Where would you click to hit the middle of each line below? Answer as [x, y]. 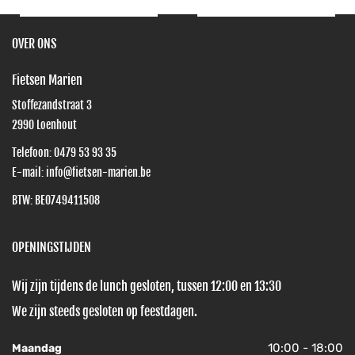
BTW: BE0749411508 [56, 200]
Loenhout [57, 125]
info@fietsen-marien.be [98, 172]
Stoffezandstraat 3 [52, 105]
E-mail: [29, 172]
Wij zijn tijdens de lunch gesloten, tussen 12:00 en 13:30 [147, 286]
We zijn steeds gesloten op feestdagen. [105, 311]
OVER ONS [34, 44]
